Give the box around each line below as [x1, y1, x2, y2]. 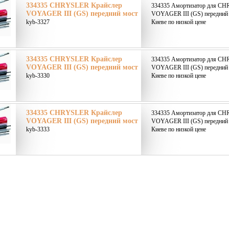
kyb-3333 [26, 126, 50, 133]
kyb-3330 [26, 72, 50, 79]
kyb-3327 [26, 18, 50, 26]
